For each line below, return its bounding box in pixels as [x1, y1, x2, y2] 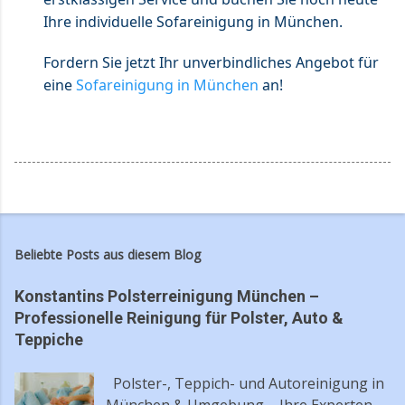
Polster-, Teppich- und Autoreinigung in [106, 372, 385, 393]
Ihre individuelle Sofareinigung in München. [43, 11, 343, 32]
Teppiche [14, 329, 83, 349]
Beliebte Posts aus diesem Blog [14, 245, 201, 263]
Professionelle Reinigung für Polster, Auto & [14, 307, 344, 327]
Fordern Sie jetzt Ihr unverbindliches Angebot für [43, 52, 379, 72]
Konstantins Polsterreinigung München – [14, 286, 319, 306]
